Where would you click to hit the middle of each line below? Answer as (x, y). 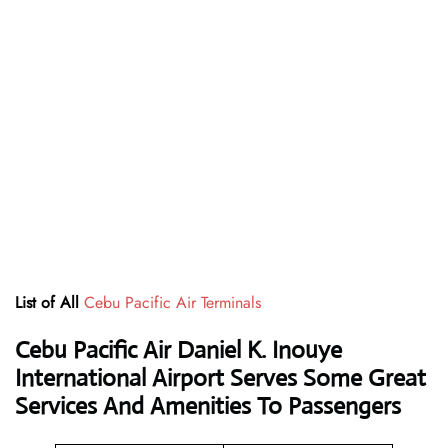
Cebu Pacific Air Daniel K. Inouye (178, 350)
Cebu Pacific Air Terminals (172, 303)
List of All (47, 303)
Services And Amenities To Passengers (208, 406)
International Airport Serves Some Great (220, 378)
